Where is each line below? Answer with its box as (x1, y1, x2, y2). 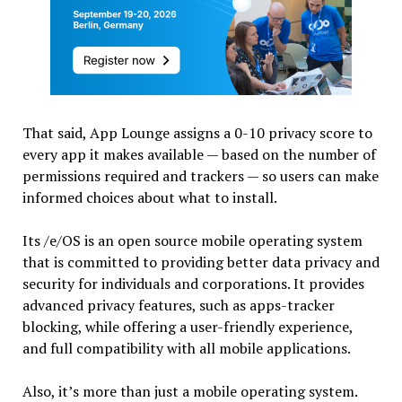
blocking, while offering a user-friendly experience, (22, 316, 353, 336)
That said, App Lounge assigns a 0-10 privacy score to (22, 122, 372, 143)
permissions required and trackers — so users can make (22, 165, 379, 186)
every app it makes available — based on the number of (22, 144, 376, 164)
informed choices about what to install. (22, 187, 277, 207)
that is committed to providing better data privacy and (22, 251, 380, 272)
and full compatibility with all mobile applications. (22, 337, 351, 358)
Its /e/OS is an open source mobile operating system (22, 230, 363, 250)
